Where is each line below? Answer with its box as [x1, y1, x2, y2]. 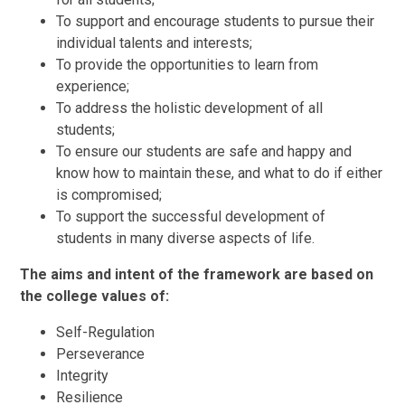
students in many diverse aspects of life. [56, 230, 316, 248]
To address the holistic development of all [56, 99, 324, 118]
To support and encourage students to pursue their [56, 13, 375, 31]
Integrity [56, 367, 109, 385]
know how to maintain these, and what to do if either [56, 165, 383, 183]
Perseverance [56, 345, 146, 363]
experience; [56, 78, 130, 96]
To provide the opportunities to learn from [56, 56, 319, 74]
